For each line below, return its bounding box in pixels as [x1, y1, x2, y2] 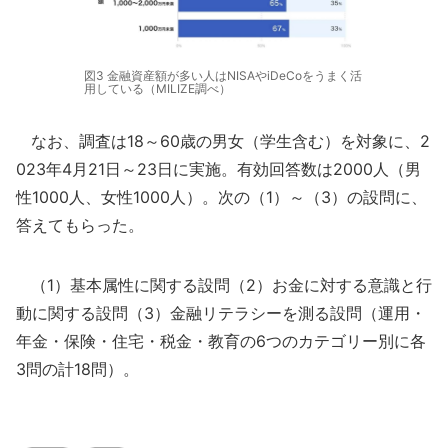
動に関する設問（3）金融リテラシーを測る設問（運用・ [16, 302, 426, 323]
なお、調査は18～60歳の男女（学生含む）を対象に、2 [16, 130, 430, 151]
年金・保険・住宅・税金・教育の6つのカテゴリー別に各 [16, 330, 426, 351]
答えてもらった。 [16, 214, 144, 235]
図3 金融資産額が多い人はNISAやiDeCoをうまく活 [84, 67, 362, 83]
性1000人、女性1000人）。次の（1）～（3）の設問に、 [16, 186, 427, 207]
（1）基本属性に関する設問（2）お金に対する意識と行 [16, 274, 432, 295]
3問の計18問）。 [16, 358, 139, 379]
